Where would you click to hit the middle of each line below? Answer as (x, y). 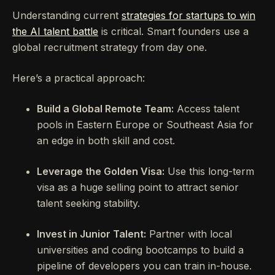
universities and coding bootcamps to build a (140, 250)
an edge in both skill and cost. (106, 141)
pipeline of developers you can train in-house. (144, 266)
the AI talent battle (55, 32)
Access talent (207, 109)
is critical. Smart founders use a (173, 32)
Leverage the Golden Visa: (101, 172)
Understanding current (67, 16)
